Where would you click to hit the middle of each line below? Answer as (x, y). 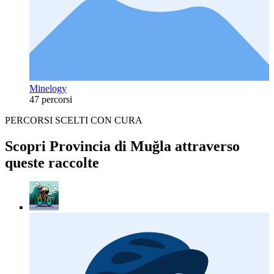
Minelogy (48, 88)
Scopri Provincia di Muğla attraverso (122, 146)
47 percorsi (51, 99)
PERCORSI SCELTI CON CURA (74, 120)
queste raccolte (52, 162)
